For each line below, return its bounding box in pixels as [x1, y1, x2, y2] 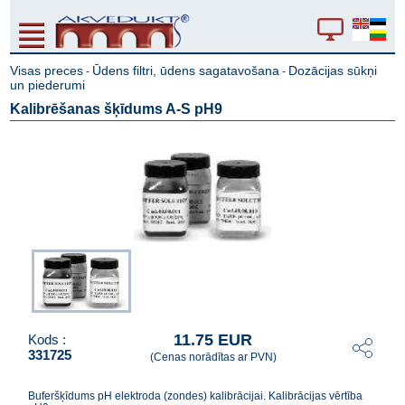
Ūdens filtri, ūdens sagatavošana [92, 63, 280, 78]
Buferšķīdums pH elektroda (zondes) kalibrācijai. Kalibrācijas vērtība [28, 390, 363, 402]
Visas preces [10, 63, 84, 78]
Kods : [28, 331, 67, 347]
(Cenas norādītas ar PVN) [149, 351, 277, 363]
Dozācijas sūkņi [288, 63, 378, 78]
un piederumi [10, 78, 86, 92]
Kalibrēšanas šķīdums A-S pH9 [10, 101, 223, 117]
